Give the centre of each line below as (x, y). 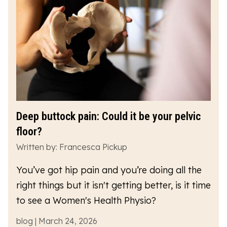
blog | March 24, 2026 (57, 221)
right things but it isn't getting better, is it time (113, 185)
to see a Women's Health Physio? (86, 200)
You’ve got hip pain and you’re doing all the (109, 170)
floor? (29, 131)
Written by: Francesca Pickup (72, 147)
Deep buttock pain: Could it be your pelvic (108, 116)
